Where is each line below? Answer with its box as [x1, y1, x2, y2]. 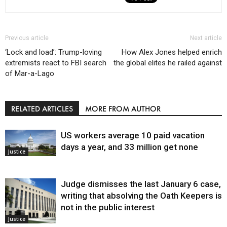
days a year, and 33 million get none [61, 141, 198, 152]
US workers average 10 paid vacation [61, 130, 205, 140]
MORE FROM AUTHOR [85, 103, 161, 113]
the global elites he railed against [113, 58, 222, 67]
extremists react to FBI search [5, 58, 106, 67]
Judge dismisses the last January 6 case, [61, 178, 221, 189]
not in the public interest [61, 202, 155, 212]
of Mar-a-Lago [5, 68, 54, 78]
